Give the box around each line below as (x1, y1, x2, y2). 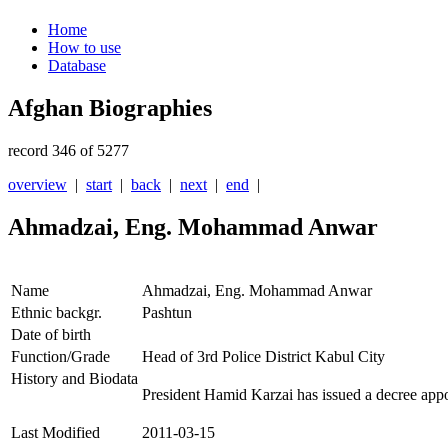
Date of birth (11, 326, 91, 344)
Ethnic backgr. (11, 304, 102, 322)
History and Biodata (11, 370, 138, 388)
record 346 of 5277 (8, 142, 129, 160)
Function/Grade (11, 348, 110, 366)
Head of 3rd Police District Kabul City (142, 348, 385, 366)
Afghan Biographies (8, 95, 212, 122)
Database (48, 57, 106, 75)
